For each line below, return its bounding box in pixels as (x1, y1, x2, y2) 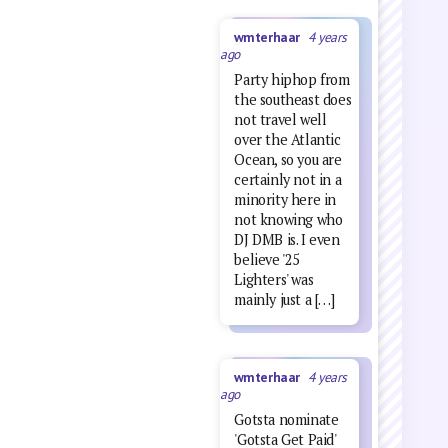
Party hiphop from (234, 70, 350, 90)
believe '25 (234, 250, 300, 270)
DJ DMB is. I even (234, 230, 340, 250)
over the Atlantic (234, 130, 341, 150)
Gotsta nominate (234, 409, 339, 429)
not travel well (234, 110, 327, 130)
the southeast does (234, 90, 352, 110)
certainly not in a (234, 170, 342, 190)
